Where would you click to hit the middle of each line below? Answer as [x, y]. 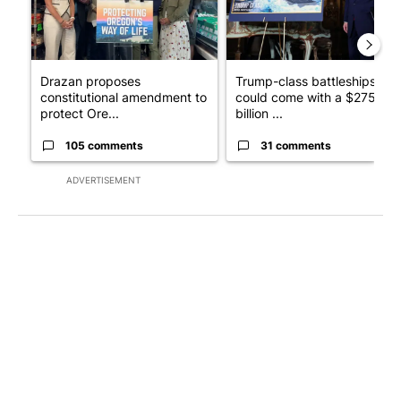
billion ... [259, 113]
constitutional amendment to [124, 97]
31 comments [296, 145]
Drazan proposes [90, 81]
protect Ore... [80, 113]
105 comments [104, 145]
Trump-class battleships [306, 81]
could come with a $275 [306, 97]
